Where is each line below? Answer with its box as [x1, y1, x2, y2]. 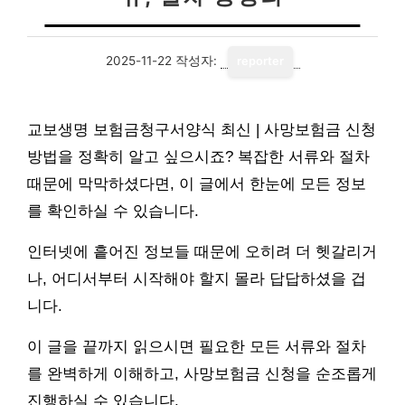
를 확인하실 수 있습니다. [27, 202, 199, 220]
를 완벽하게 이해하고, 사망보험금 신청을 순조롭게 [27, 365, 377, 382]
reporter [236, 54, 284, 68]
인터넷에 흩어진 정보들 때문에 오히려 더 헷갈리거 [27, 243, 377, 260]
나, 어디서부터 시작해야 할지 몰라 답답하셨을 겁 [27, 270, 366, 287]
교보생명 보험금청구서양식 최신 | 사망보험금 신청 [27, 121, 376, 138]
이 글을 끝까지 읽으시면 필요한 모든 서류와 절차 [27, 338, 366, 355]
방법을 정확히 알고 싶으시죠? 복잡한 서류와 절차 [27, 148, 370, 165]
